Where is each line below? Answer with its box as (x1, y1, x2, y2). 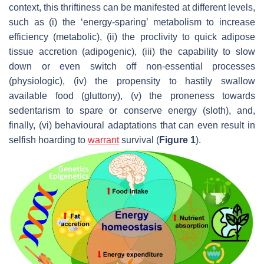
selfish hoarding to (9, 134, 88, 145)
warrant (88, 134, 119, 145)
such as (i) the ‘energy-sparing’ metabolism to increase (9, 16, 255, 27)
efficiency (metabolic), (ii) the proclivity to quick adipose (9, 31, 255, 42)
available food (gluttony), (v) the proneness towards (9, 90, 255, 101)
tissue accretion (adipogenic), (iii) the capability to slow (9, 46, 255, 57)
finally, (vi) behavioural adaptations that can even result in (9, 120, 255, 130)
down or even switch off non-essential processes (9, 61, 255, 71)
